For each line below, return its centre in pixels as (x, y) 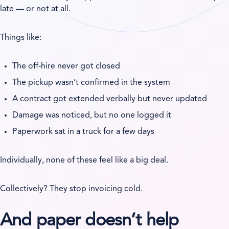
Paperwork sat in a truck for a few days (84, 132)
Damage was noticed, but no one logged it (92, 115)
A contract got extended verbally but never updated (110, 99)
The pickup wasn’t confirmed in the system (91, 83)
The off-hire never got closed (66, 66)
